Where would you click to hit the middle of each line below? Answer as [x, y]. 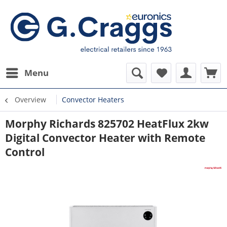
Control [25, 152]
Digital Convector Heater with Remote [105, 138]
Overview [30, 100]
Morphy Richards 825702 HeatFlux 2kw [107, 124]
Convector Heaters [93, 100]
